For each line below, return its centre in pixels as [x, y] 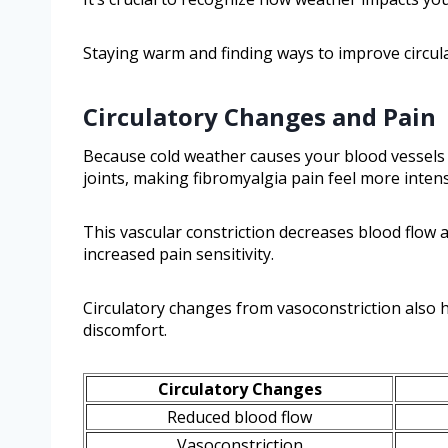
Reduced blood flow [239, 416]
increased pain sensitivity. [178, 253]
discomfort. [125, 329]
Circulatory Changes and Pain [259, 116]
